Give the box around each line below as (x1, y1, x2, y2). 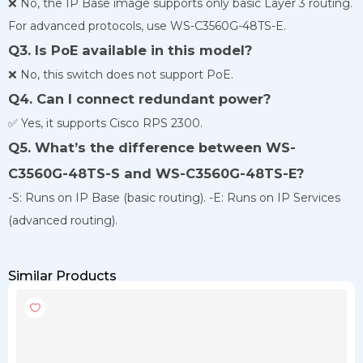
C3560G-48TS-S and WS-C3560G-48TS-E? (8, 164, 304, 181)
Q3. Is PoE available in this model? (8, 41, 252, 58)
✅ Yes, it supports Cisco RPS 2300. (8, 115, 203, 130)
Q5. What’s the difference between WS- (8, 139, 296, 156)
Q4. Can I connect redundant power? (8, 90, 271, 107)
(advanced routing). (8, 212, 117, 228)
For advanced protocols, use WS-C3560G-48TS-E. (8, 18, 286, 33)
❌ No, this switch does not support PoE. (8, 66, 233, 82)
